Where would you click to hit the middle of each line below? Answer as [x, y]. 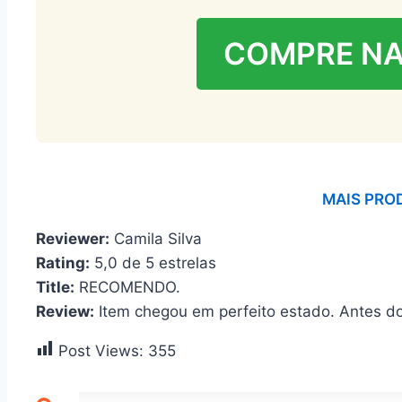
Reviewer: [73, 238]
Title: [55, 287]
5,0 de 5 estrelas [153, 262]
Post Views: [101, 350]
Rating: [63, 262]
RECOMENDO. [127, 287]
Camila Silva [156, 238]
